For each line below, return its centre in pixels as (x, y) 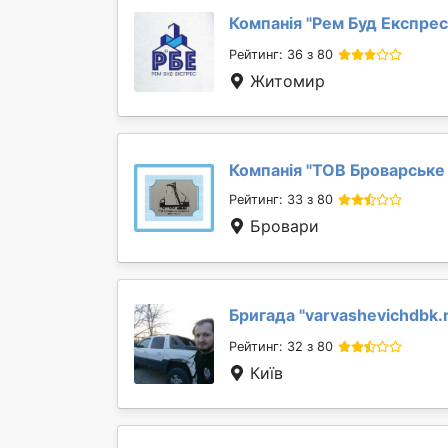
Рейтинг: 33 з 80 (281, 199)
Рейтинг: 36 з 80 (281, 55)
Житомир (285, 81)
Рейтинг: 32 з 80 (281, 347)
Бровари (282, 226)
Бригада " (267, 314)
